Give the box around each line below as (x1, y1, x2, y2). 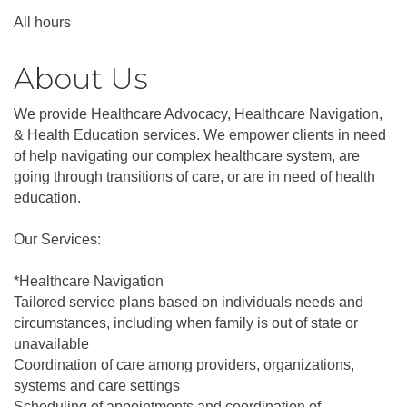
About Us (14, 61, 148, 97)
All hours (14, 15, 71, 31)
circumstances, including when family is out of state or (14, 315, 358, 332)
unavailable (14, 336, 89, 352)
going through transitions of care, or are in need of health (14, 169, 375, 185)
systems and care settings (14, 378, 180, 394)
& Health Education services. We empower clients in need (14, 127, 386, 144)
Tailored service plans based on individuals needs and (14, 294, 363, 311)
